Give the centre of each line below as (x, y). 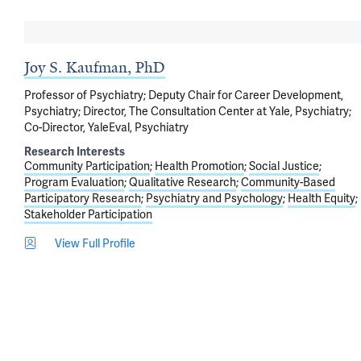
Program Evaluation (74, 182)
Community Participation (87, 166)
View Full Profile (95, 243)
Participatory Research (83, 198)
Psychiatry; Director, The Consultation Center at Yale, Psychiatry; (188, 111)
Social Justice (284, 166)
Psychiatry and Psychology (214, 198)
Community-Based (288, 182)
